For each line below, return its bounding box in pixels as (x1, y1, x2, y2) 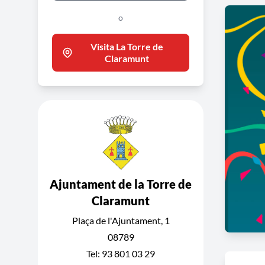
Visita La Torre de (90, 41, 163, 52)
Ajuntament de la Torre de (50, 177, 192, 191)
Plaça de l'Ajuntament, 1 (72, 215, 170, 226)
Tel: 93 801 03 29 (86, 248, 155, 259)
